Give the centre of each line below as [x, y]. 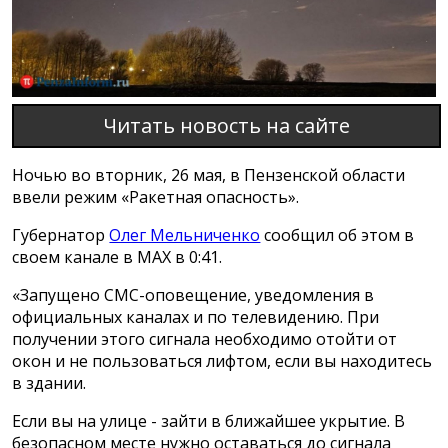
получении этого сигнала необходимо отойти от [205, 339]
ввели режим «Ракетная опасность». [156, 197]
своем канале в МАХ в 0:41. [117, 257]
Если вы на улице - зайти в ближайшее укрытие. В [209, 421]
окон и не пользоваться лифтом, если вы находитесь [222, 361]
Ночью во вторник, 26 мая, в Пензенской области [209, 175]
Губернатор [61, 235]
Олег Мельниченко [185, 235]
